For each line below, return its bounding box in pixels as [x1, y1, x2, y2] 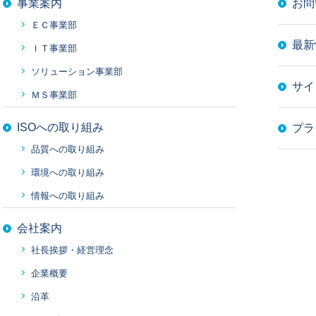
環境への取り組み [31, 166, 104, 178]
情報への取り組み [31, 190, 104, 201]
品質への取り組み [31, 143, 104, 154]
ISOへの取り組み [17, 121, 104, 133]
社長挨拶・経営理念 [31, 244, 114, 255]
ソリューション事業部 [31, 66, 123, 77]
